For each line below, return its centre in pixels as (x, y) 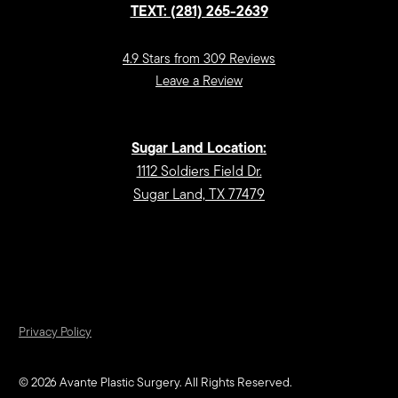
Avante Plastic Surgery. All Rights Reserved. (174, 382)
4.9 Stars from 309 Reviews (199, 59)
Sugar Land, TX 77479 (199, 195)
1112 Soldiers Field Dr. (199, 171)
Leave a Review (199, 81)
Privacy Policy (55, 332)
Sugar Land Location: (199, 148)
